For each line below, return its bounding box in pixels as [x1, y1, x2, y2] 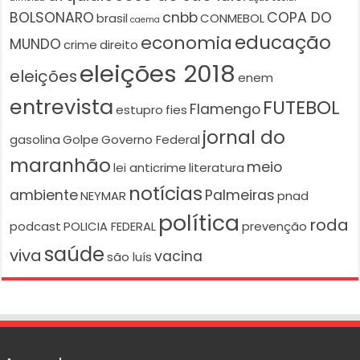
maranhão [10, 152, 112, 179]
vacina [154, 247, 203, 267]
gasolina [10, 131, 61, 149]
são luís [107, 248, 153, 266]
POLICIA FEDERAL [63, 218, 157, 235]
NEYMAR [80, 187, 127, 205]
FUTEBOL [263, 94, 341, 121]
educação [235, 29, 332, 56]
